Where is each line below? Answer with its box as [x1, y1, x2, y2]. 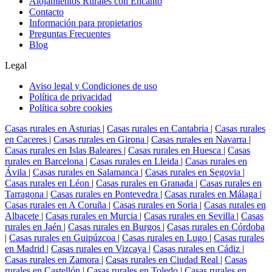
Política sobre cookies [29, 103, 112, 113]
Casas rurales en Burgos [68, 222, 163, 232]
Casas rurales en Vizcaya [51, 243, 149, 254]
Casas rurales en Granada [96, 178, 195, 188]
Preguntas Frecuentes [29, 29, 110, 39]
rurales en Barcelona [5, 156, 86, 166]
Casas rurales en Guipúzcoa [9, 233, 118, 243]
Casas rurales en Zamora [5, 254, 101, 265]
